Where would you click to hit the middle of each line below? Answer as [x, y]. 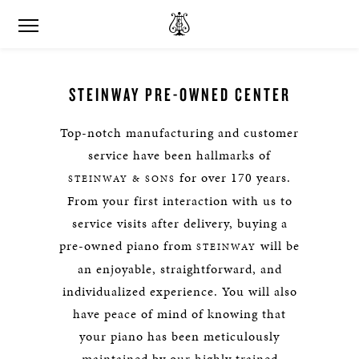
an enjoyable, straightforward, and [179, 269]
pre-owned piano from [128, 246]
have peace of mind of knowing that [179, 314]
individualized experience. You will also [179, 291]
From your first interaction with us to [179, 201]
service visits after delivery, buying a [179, 223]
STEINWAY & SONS [122, 179]
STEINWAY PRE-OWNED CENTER [179, 94]
